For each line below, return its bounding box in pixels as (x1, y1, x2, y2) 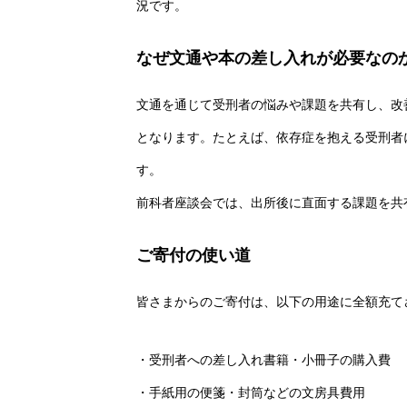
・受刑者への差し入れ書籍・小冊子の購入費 (136, 352, 391, 367)
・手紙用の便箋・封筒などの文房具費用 (136, 385, 365, 400)
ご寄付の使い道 (136, 246, 251, 264)
